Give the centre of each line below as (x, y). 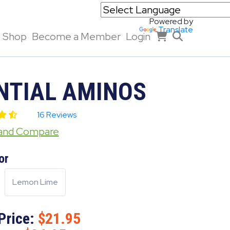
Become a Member (76, 37)
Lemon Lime (35, 182)
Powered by (171, 21)
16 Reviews (56, 115)
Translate (176, 30)
